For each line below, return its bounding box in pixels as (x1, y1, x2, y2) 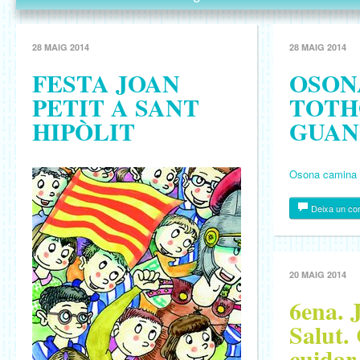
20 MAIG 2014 (289, 268, 346, 280)
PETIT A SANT (32, 89, 199, 125)
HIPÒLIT (32, 113, 135, 149)
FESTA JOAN (32, 65, 180, 100)
